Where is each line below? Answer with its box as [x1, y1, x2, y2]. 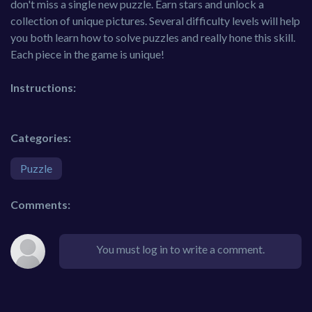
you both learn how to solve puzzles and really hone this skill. [10, 31, 295, 45]
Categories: [10, 131, 71, 145]
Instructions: [10, 81, 76, 95]
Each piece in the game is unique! [10, 47, 164, 61]
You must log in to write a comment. [96, 242, 265, 256]
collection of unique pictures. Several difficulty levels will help [10, 14, 300, 28]
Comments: [10, 198, 70, 212]
